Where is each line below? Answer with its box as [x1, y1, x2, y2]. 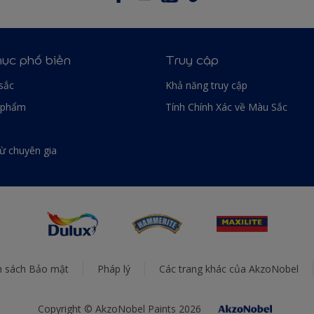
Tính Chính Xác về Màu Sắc [165, 100, 287, 114]
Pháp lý [97, 262, 130, 275]
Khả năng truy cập [165, 78, 247, 92]
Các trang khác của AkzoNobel [158, 262, 299, 275]
